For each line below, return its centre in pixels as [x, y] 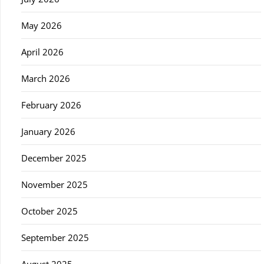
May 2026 [42, 25]
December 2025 [54, 158]
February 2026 [51, 105]
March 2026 [46, 78]
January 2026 [48, 131]
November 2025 [55, 184]
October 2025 [49, 211]
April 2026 [42, 52]
